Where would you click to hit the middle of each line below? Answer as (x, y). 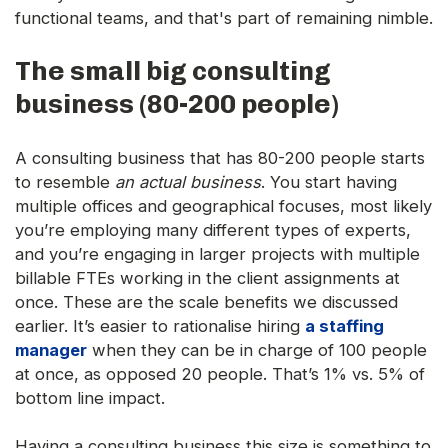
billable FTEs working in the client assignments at (207, 278)
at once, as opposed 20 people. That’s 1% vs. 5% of (220, 374)
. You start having (329, 182)
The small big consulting (173, 71)
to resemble (65, 182)
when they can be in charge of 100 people (257, 350)
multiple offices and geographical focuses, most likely (223, 206)
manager (51, 350)
